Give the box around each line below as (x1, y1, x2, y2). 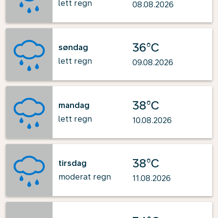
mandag (58, 100, 90, 110)
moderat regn (58, 172, 111, 182)
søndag (58, 42, 88, 52)
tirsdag (58, 158, 87, 168)
